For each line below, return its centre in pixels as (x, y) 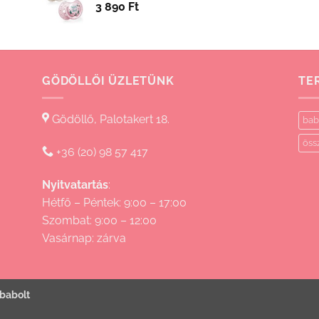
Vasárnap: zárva (84, 238)
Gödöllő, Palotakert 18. (109, 120)
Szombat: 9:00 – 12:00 (99, 220)
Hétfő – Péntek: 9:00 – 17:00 (114, 202)
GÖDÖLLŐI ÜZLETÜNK (108, 80)
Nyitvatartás (75, 184)
